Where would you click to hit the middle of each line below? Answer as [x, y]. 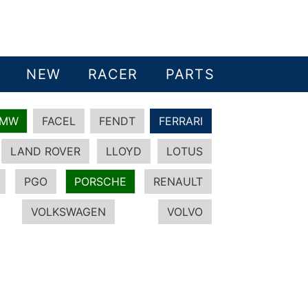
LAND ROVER [46, 151]
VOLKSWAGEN [69, 212]
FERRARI [181, 121]
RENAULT [178, 181]
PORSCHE [100, 181]
